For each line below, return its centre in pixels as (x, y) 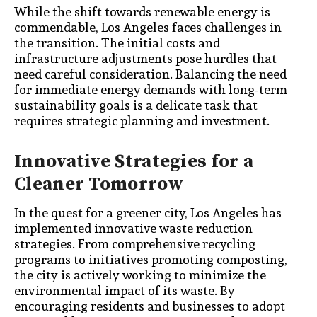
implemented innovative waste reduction (133, 229)
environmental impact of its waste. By (125, 291)
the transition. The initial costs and (117, 42)
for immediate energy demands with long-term (151, 89)
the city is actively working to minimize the (140, 275)
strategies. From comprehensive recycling (135, 244)
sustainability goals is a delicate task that (136, 105)
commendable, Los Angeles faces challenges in (148, 27)
